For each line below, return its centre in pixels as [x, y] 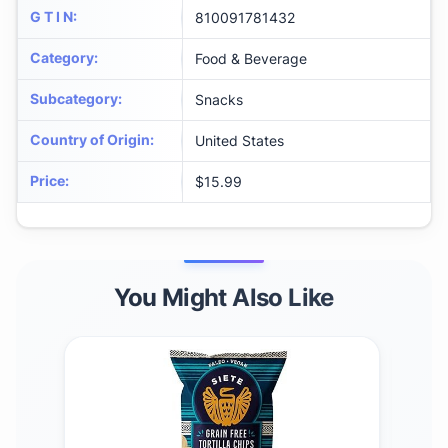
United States [239, 141]
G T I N [51, 17]
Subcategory [74, 99]
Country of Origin [90, 140]
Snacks [219, 100]
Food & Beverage [251, 59]
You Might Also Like [224, 298]
